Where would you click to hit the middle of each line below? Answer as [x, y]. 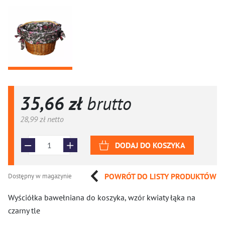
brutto [107, 103]
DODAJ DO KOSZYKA [150, 145]
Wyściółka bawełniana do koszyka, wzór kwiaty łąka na [102, 197]
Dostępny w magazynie [40, 176]
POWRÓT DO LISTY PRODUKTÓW [160, 176]
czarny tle [24, 210]
